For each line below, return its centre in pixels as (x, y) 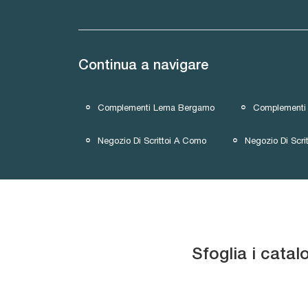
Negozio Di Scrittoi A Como (152, 141)
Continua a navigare (143, 66)
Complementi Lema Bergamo (156, 107)
